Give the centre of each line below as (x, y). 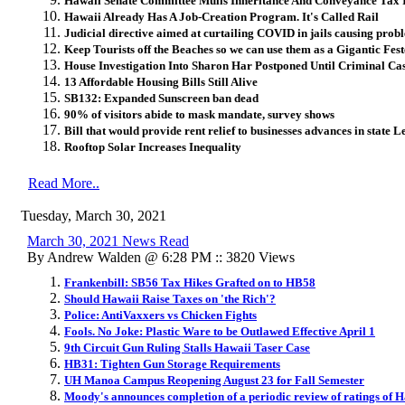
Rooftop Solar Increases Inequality (153, 146)
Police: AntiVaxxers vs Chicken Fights (160, 315)
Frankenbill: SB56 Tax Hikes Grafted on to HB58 (190, 282)
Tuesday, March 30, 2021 (94, 215)
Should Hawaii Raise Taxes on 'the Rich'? (170, 298)
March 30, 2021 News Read (108, 240)
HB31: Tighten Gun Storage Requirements (172, 363)
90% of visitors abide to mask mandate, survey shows (199, 114)
